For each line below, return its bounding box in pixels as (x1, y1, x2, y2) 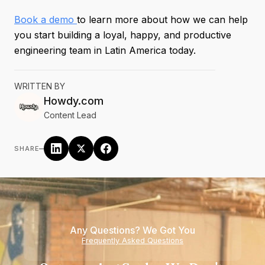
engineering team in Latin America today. (14, 44, 196, 56)
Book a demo (14, 14, 77, 25)
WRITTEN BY (14, 81, 65, 91)
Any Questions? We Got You (70, 224, 195, 236)
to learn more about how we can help (77, 14, 248, 25)
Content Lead (44, 110, 96, 120)
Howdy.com (44, 95, 104, 107)
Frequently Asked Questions (82, 236, 183, 245)
